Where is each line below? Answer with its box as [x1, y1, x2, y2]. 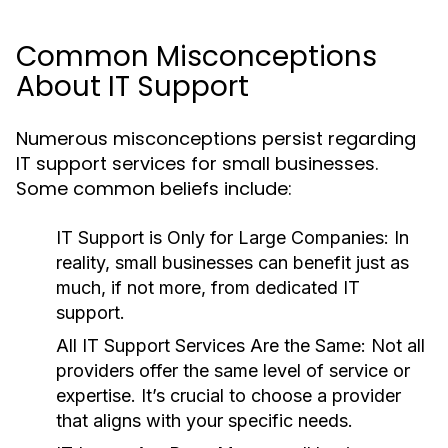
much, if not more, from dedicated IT [56, 277, 360, 298]
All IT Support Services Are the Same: [56, 335, 366, 356]
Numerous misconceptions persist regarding [16, 126, 416, 151]
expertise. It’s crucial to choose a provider [56, 385, 401, 406]
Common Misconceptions [16, 37, 377, 76]
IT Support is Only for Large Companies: [56, 227, 389, 248]
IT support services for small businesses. [16, 151, 378, 176]
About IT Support [16, 67, 249, 106]
